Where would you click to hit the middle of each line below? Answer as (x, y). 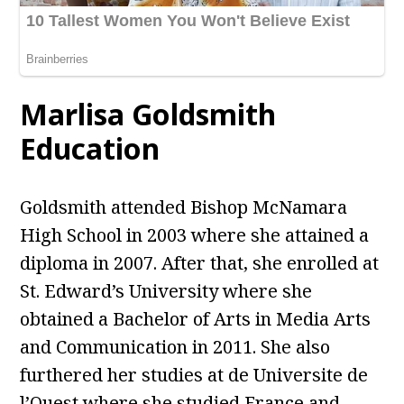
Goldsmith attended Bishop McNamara (184, 207)
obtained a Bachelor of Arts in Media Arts (196, 319)
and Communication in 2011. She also (175, 347)
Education (90, 149)
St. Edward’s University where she (166, 291)
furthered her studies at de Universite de (194, 375)
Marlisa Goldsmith (148, 115)
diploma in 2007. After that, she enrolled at (200, 263)
